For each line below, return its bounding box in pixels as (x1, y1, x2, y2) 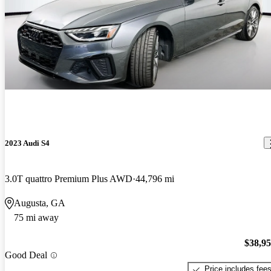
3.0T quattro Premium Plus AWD (5, 173, 132, 184)
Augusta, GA (14, 197, 65, 208)
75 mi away (14, 212, 59, 223)
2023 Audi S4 (5, 138, 50, 148)
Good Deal (5, 250, 47, 261)
